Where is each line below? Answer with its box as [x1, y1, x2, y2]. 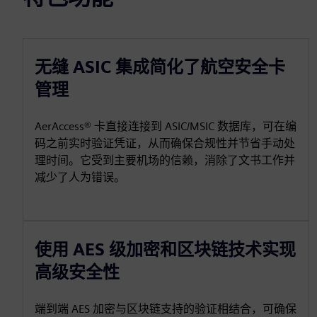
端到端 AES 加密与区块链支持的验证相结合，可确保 [35, 302, 296, 316]
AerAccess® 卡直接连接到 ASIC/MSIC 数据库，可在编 [35, 120, 296, 133]
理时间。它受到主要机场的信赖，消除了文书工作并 [35, 154, 295, 167]
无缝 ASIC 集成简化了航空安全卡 [35, 57, 285, 77]
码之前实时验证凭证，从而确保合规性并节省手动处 [35, 137, 295, 150]
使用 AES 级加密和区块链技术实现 [35, 239, 296, 260]
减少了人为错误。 [35, 171, 125, 184]
